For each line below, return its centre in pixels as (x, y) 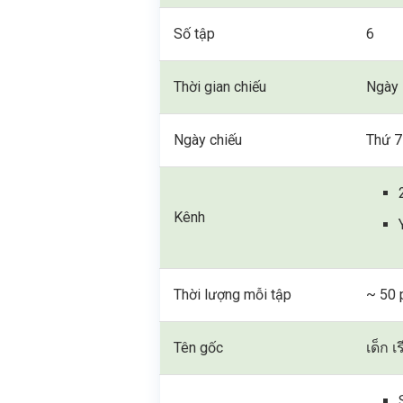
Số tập (195, 34)
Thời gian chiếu (220, 87)
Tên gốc (199, 348)
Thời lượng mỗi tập (233, 295)
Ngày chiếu (208, 140)
